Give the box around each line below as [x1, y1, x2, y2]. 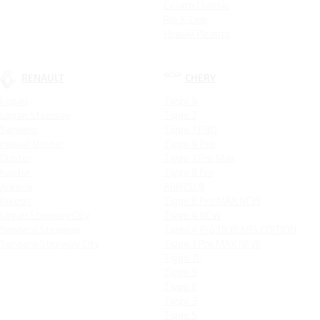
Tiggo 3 [163, 294, 197, 307]
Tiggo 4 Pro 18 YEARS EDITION [163, 223, 296, 236]
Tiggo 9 [163, 266, 197, 279]
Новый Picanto [163, 27, 231, 40]
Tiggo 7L [163, 251, 201, 264]
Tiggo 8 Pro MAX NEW [163, 194, 261, 207]
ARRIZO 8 [163, 180, 204, 193]
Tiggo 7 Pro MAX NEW [163, 237, 260, 250]
